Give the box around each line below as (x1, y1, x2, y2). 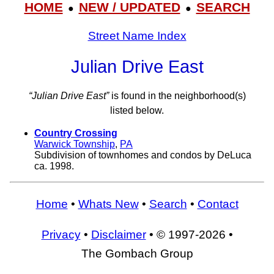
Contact (197, 198, 239, 210)
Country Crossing (34, 128, 117, 139)
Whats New (78, 198, 139, 210)
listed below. (110, 105, 164, 116)
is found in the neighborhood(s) (108, 91, 246, 102)
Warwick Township (34, 139, 115, 150)
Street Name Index (87, 29, 187, 42)
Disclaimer (91, 228, 146, 241)
